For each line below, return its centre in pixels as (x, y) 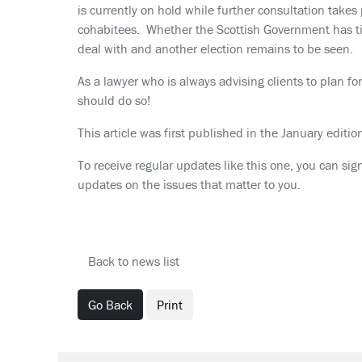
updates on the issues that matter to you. (189, 184)
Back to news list (134, 261)
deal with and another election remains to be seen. (215, 48)
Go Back (110, 305)
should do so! (114, 100)
